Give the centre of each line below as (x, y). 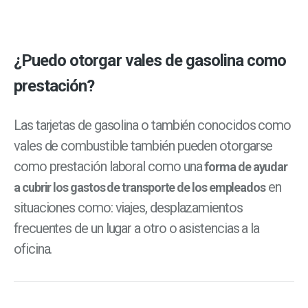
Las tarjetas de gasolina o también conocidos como (153, 125)
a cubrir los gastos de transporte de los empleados (140, 187)
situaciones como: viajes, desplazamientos (128, 207)
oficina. (33, 249)
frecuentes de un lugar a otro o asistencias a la (137, 228)
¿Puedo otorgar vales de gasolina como (150, 61)
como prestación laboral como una (109, 166)
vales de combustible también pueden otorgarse (143, 145)
